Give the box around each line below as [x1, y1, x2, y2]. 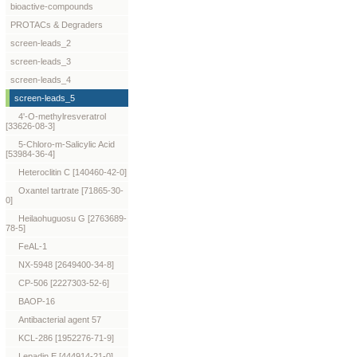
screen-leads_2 [10, 38, 71, 48]
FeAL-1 [18, 241, 47, 251]
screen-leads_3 [10, 57, 71, 66]
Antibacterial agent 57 [18, 315, 101, 324]
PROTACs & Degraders [10, 20, 103, 29]
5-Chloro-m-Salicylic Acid [18, 139, 115, 149]
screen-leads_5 [14, 93, 75, 103]
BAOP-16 [18, 296, 55, 306]
